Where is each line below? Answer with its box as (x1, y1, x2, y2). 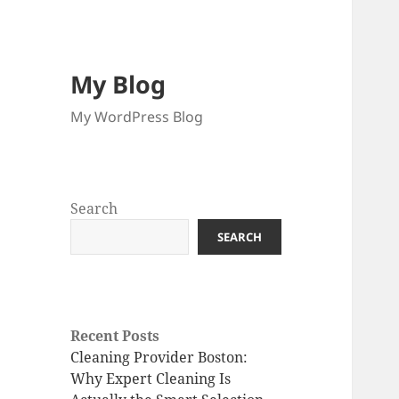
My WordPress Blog (70, 107, 204, 127)
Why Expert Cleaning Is (70, 369, 232, 389)
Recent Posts (70, 326, 160, 346)
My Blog (70, 68, 167, 102)
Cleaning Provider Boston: (70, 347, 248, 368)
